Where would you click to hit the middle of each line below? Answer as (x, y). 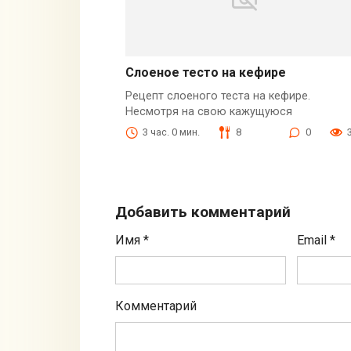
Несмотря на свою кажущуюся (208, 112)
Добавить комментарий (203, 212)
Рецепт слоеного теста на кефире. (217, 96)
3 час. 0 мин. (171, 132)
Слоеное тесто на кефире (205, 73)
